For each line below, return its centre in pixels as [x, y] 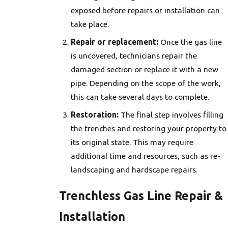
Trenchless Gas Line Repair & [141, 196]
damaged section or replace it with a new [145, 69]
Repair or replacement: [115, 42]
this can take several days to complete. [140, 97]
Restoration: [95, 114]
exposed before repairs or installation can [146, 10]
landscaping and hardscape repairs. [134, 169]
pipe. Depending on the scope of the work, [146, 83]
